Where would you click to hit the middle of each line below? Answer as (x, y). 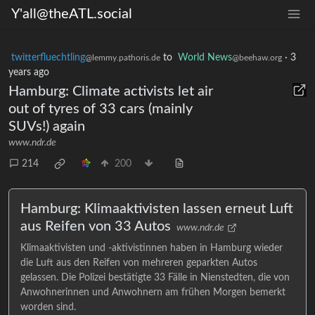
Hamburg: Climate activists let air (111, 91)
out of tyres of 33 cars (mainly (101, 109)
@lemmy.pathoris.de (123, 58)
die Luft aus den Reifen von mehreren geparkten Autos (139, 263)
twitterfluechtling (48, 58)
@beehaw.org (257, 58)
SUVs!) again (47, 127)
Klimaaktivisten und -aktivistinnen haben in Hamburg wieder (152, 248)
